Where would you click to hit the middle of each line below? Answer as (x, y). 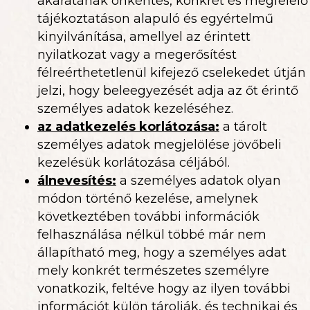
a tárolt (243, 127)
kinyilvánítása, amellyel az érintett (144, 37)
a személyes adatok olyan (199, 181)
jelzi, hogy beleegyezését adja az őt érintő (168, 91)
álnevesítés (75, 181)
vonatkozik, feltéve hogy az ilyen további (164, 289)
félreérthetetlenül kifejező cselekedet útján (172, 73)
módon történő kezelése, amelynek (148, 199)
